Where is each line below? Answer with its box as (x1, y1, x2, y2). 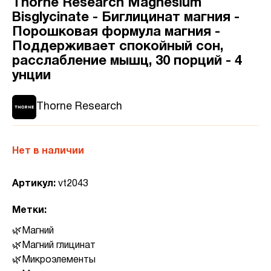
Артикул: (12, 179, 58, 188)
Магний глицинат (22, 241, 96, 250)
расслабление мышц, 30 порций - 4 (12, 54, 242, 67)
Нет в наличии (12, 146, 84, 155)
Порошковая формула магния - (12, 25, 220, 38)
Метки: (12, 206, 47, 215)
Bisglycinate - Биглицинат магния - (12, 11, 240, 24)
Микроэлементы (22, 255, 96, 264)
